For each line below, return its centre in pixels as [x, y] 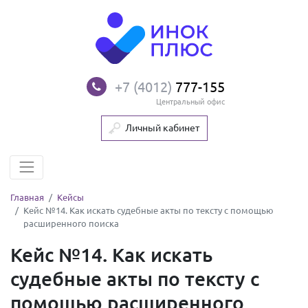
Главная [27, 198]
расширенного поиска [71, 224]
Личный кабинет [162, 128]
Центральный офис [190, 101]
